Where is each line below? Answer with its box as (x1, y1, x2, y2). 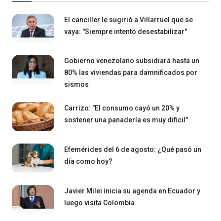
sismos (64, 80, 89, 89)
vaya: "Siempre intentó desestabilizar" (64, 27, 187, 36)
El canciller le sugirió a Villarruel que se (64, 15, 193, 24)
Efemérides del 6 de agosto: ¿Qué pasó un (64, 146, 201, 154)
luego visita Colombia (64, 198, 135, 207)
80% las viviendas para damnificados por (64, 69, 197, 77)
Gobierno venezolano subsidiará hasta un (64, 57, 199, 65)
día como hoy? (64, 157, 112, 166)
